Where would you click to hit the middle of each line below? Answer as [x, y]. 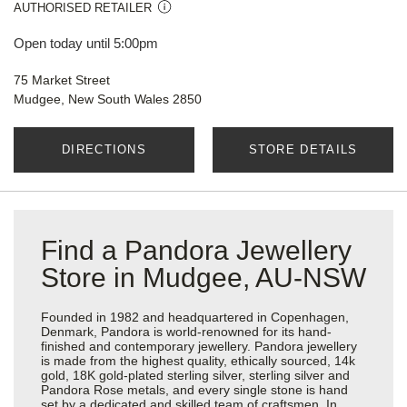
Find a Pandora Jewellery [196, 251]
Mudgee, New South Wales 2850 [108, 99]
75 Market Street [62, 80]
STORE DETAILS [303, 150]
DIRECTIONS [104, 150]
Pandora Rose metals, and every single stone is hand [194, 390]
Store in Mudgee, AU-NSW [203, 278]
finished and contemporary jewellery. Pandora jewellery [199, 347]
